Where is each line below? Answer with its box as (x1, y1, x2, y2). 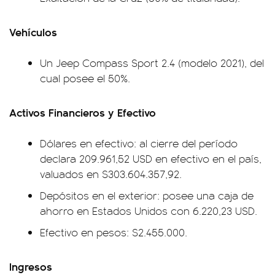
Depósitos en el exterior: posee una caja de (40, 188, 254, 203)
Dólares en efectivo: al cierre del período (40, 136, 238, 151)
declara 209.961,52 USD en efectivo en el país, (40, 151, 261, 166)
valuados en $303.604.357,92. (40, 166, 182, 182)
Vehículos (9, 24, 57, 40)
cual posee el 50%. (40, 71, 130, 86)
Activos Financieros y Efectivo (9, 104, 156, 120)
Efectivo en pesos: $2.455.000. (40, 225, 187, 240)
